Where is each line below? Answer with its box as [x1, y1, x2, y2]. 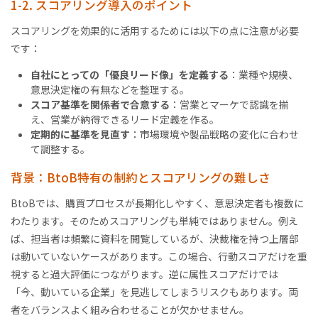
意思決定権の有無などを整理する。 [31, 82, 190, 97]
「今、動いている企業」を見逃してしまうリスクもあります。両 [11, 285, 298, 300]
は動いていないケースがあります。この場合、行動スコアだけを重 [11, 249, 307, 264]
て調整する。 [31, 141, 90, 156]
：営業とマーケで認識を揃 [170, 97, 289, 111]
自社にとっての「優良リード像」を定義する [31, 67, 229, 82]
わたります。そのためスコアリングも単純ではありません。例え [11, 214, 298, 229]
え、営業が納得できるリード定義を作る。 [31, 111, 219, 126]
